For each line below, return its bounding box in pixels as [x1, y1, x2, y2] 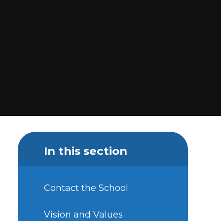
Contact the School [43, 183, 128, 194]
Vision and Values [43, 209, 123, 220]
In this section [43, 144, 127, 158]
